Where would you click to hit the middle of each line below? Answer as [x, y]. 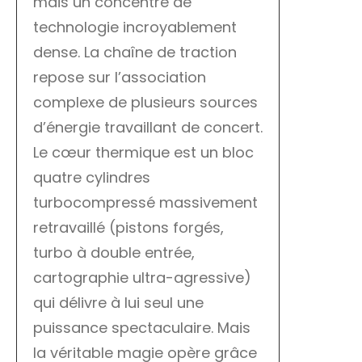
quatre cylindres [92, 178]
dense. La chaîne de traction [135, 53]
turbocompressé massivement [145, 203]
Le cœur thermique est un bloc [143, 153]
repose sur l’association [120, 78]
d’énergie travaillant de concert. [148, 128]
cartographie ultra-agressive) [142, 278]
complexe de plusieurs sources [145, 103]
